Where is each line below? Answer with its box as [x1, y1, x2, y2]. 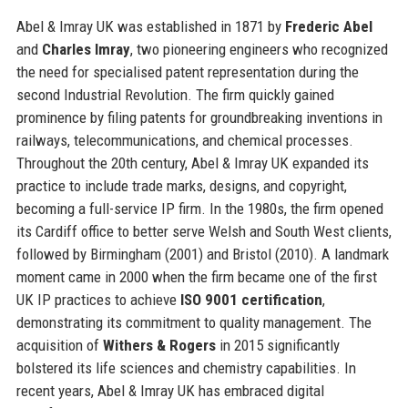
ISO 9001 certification [179, 290, 322, 309]
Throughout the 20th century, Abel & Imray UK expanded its [15, 153, 369, 172]
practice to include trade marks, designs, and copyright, [15, 176, 347, 195]
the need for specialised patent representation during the [15, 62, 359, 81]
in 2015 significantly [215, 335, 340, 354]
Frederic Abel [284, 16, 372, 36]
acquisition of [15, 335, 103, 354]
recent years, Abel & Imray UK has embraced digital [15, 381, 324, 400]
